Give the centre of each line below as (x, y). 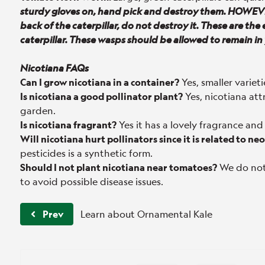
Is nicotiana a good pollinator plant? (101, 96)
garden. (38, 110)
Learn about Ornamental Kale (146, 214)
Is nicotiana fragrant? (68, 125)
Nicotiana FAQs (54, 68)
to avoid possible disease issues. (92, 181)
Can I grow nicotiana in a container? (100, 82)
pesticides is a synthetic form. (86, 153)
